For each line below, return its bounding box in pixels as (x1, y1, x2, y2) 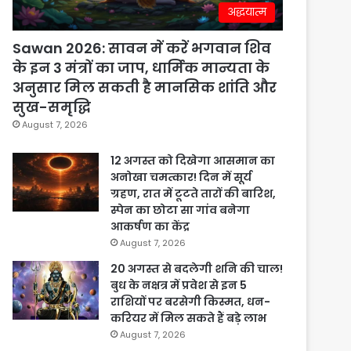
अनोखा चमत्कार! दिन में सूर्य (110, 169, 252, 186)
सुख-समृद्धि (13, 97, 92, 118)
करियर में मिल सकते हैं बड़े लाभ (110, 310, 267, 327)
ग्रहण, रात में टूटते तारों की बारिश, (110, 186, 277, 202)
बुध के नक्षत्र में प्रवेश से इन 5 (110, 277, 248, 294)
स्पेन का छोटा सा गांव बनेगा (110, 202, 251, 219)
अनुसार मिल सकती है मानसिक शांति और (13, 78, 277, 98)
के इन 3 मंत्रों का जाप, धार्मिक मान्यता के (13, 58, 270, 78)
